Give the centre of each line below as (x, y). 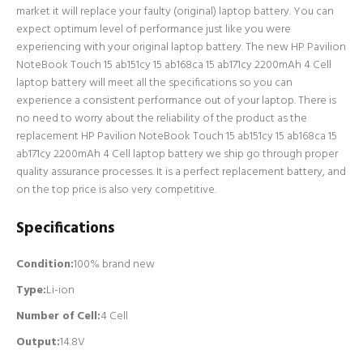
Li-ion (60, 290)
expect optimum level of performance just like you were (154, 30)
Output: (38, 342)
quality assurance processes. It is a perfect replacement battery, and (181, 172)
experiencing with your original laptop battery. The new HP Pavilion (181, 47)
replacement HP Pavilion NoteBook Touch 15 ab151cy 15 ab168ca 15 (177, 137)
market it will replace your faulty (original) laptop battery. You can (175, 12)
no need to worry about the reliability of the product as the (162, 119)
